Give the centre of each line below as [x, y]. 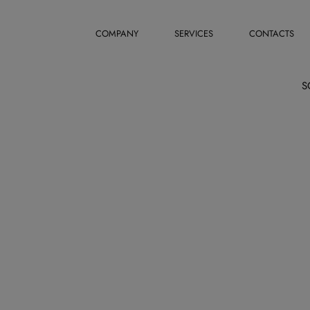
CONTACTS [272, 33]
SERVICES [194, 33]
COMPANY [117, 33]
